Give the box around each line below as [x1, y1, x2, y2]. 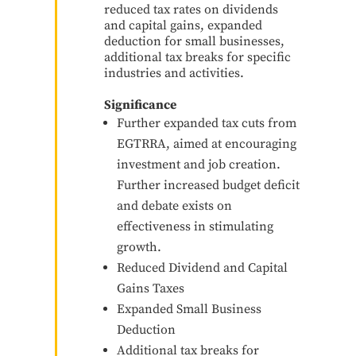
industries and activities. [103, 64, 244, 81]
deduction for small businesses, [103, 33, 284, 49]
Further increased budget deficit [116, 176, 300, 193]
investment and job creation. [116, 156, 281, 172]
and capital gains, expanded [103, 17, 262, 33]
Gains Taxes [116, 280, 184, 296]
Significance [103, 96, 176, 113]
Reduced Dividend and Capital [116, 259, 288, 276]
